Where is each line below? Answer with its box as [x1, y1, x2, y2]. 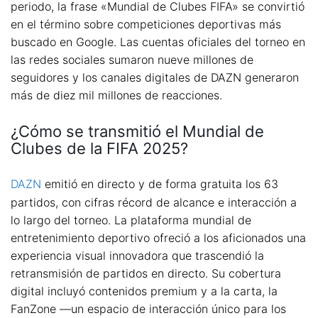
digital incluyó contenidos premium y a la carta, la [11, 283, 278, 298]
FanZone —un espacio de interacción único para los [11, 301, 286, 316]
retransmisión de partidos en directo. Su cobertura [11, 265, 281, 280]
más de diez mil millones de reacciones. [11, 88, 229, 103]
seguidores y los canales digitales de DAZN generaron [11, 70, 299, 85]
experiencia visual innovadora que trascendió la [11, 248, 264, 263]
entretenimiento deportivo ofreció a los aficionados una [11, 230, 306, 245]
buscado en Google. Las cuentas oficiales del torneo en [11, 35, 305, 50]
